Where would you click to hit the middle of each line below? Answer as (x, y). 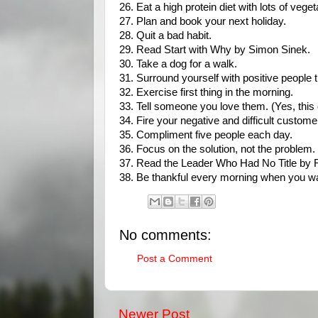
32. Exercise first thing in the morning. (206, 92)
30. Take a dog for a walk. (178, 64)
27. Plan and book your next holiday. (203, 21)
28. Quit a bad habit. (165, 35)
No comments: (165, 235)
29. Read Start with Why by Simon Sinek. (215, 50)
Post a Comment (175, 259)
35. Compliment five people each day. (206, 135)
